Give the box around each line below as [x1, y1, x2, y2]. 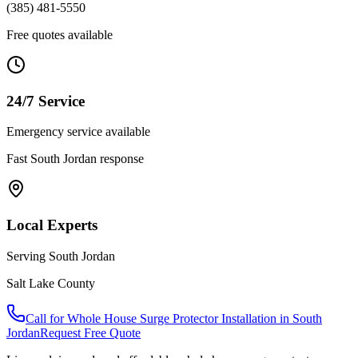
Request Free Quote [40, 325, 141, 340]
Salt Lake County [6, 276, 95, 290]
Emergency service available [6, 125, 150, 139]
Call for [26, 311, 67, 325]
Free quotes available [6, 27, 113, 42]
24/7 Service [6, 92, 85, 109]
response [97, 152, 144, 166]
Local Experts [6, 217, 97, 234]
